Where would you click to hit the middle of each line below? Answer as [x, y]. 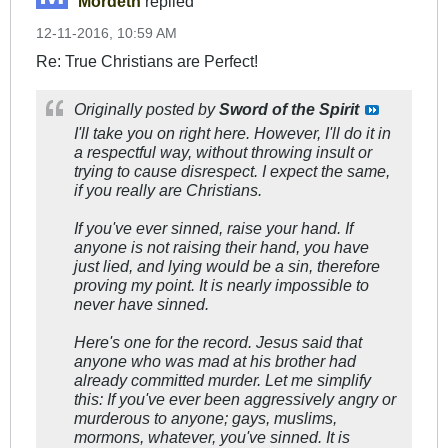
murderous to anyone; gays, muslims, [205, 418]
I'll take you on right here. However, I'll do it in [232, 133]
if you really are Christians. [168, 190]
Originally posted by [146, 109]
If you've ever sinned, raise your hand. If [213, 228]
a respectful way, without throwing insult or [223, 152]
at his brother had [292, 361]
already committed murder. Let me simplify [222, 380]
